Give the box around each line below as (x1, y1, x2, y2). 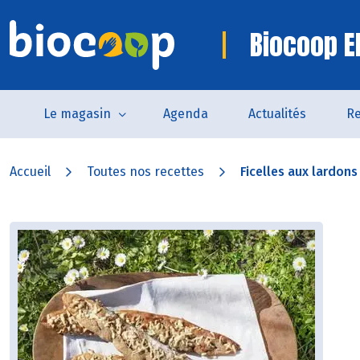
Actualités (247, 106, 306, 121)
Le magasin (43, 106, 111, 121)
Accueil (10, 164, 51, 179)
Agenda (162, 106, 208, 121)
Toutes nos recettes (87, 164, 204, 179)
